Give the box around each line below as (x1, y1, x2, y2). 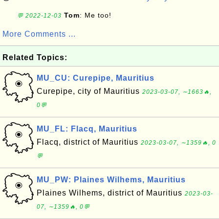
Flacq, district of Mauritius (37, 138, 141, 146)
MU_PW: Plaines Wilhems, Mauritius (37, 175, 186, 184)
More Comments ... (2, 30, 76, 38)
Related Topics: (2, 53, 67, 62)
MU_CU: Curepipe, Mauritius (37, 74, 154, 82)
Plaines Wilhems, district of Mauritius (37, 189, 185, 197)
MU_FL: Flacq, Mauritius (37, 125, 137, 133)
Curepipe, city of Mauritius (37, 87, 142, 95)
